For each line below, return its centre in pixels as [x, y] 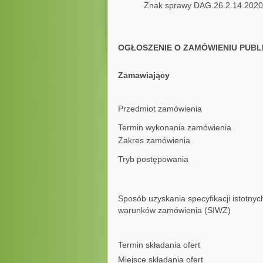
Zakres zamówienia [154, 140]
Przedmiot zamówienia [160, 109]
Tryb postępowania [153, 159]
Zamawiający [144, 75]
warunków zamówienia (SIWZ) [174, 210]
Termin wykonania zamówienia [174, 127]
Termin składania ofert [159, 245]
